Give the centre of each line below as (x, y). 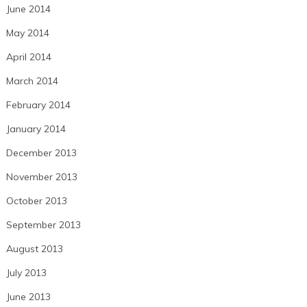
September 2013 (43, 225)
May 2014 (27, 33)
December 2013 (41, 153)
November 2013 (41, 177)
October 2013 (36, 201)
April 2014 (28, 57)
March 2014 (32, 81)
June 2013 (28, 297)
